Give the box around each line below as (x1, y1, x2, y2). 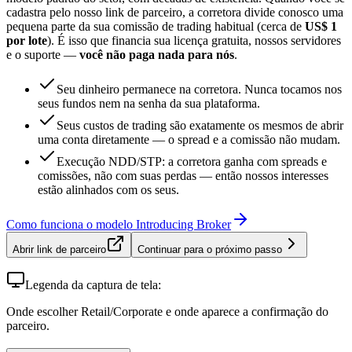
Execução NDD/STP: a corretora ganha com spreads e (57, 155, 327, 169)
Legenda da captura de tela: (25, 278, 161, 292)
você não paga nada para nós (79, 48, 234, 62)
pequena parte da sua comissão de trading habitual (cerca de (6, 20, 305, 34)
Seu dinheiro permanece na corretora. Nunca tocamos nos (57, 82, 342, 97)
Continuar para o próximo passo (137, 244, 282, 256)
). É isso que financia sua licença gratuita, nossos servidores (47, 34, 341, 48)
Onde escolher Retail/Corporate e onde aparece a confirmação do (6, 305, 328, 319)
